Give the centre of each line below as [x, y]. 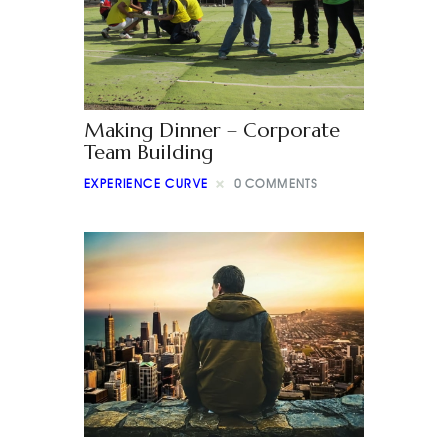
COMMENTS [282, 184]
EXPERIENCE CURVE [146, 184]
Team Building [148, 152]
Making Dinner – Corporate [212, 130]
